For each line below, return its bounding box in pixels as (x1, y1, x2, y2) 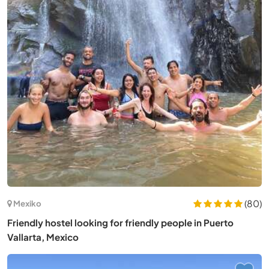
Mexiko (13, 198, 41, 209)
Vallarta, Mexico (7, 231, 79, 243)
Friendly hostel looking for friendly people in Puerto (7, 216, 234, 228)
